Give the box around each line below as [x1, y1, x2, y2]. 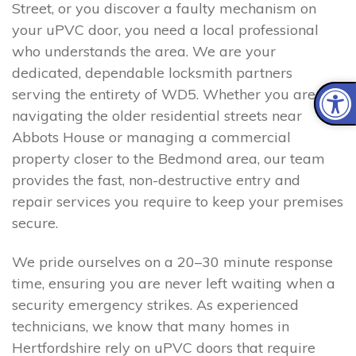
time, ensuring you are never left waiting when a [12, 274, 335, 293]
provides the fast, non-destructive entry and [12, 170, 300, 189]
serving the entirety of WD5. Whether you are [12, 84, 315, 103]
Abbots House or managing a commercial [12, 127, 291, 146]
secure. [12, 213, 58, 232]
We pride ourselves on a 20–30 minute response [12, 253, 333, 272]
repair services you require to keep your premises [12, 192, 343, 211]
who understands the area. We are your [12, 41, 276, 60]
